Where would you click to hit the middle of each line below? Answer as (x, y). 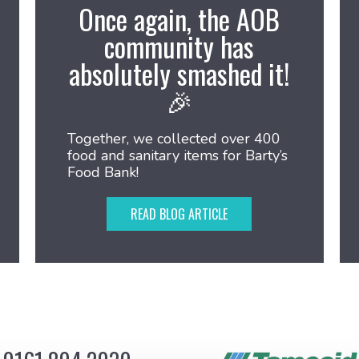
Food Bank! (103, 172)
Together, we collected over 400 (173, 139)
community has (179, 46)
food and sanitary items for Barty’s (177, 155)
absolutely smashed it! (179, 73)
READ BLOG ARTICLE (179, 214)
